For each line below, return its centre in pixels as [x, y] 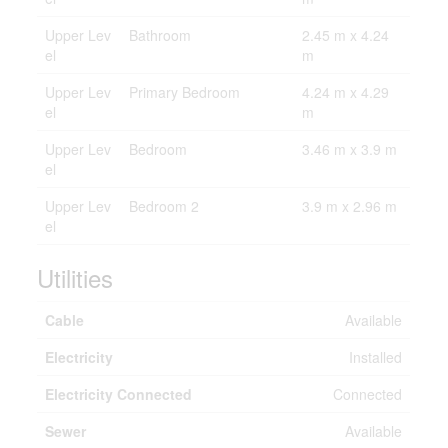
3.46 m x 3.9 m [350, 149]
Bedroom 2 [164, 206]
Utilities [75, 277]
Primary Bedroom [185, 92]
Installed [376, 357]
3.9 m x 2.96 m [350, 206]
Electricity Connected [119, 394]
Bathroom [160, 35]
